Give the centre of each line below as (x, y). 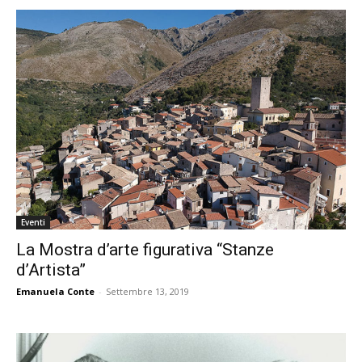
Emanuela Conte (55, 292)
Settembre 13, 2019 (147, 292)
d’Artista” (51, 270)
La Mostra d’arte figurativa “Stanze (145, 250)
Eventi (33, 223)
